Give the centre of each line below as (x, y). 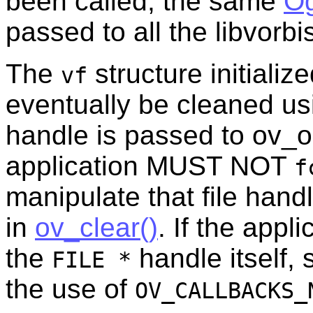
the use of (70, 289)
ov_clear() (96, 227)
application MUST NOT (150, 166)
